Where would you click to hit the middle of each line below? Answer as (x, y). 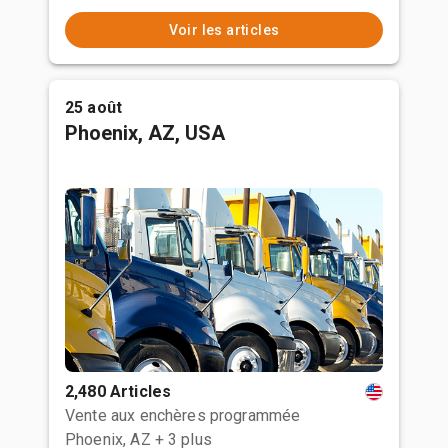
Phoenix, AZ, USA (145, 133)
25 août (94, 107)
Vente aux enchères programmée (183, 415)
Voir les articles (224, 30)
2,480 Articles (118, 391)
